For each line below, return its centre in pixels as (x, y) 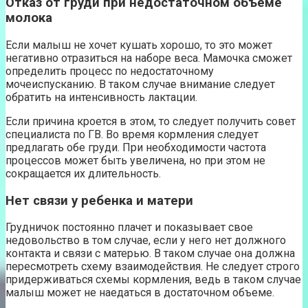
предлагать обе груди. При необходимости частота (136, 147)
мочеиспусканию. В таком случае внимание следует (140, 84)
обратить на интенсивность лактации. (101, 97)
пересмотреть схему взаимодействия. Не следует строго (153, 267)
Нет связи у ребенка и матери (99, 200)
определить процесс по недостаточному (110, 71)
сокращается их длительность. (83, 173)
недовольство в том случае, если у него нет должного (146, 241)
